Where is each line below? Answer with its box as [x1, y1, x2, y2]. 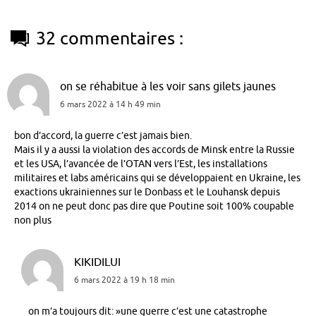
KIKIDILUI [74, 254, 121, 269]
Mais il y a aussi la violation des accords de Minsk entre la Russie [14, 143, 295, 156]
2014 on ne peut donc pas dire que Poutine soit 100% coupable [14, 200, 294, 212]
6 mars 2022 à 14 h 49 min [60, 98, 161, 110]
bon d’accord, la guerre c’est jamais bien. [14, 129, 192, 142]
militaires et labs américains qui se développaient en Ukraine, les [14, 171, 300, 184]
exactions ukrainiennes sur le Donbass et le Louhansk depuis [14, 186, 280, 198]
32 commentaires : [36, 27, 184, 50]
